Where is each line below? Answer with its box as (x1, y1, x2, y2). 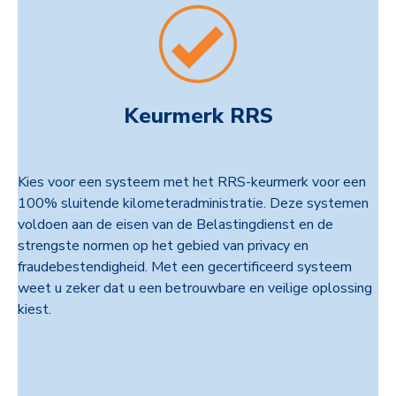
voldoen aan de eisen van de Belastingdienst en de (18, 215, 333, 235)
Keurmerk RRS (123, 102, 273, 131)
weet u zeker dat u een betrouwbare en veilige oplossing (18, 278, 372, 299)
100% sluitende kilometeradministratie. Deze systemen (18, 194, 369, 214)
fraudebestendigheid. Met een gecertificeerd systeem (18, 257, 352, 278)
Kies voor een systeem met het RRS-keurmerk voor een (18, 172, 366, 193)
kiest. (18, 300, 51, 320)
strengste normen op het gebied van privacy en (18, 236, 308, 256)
